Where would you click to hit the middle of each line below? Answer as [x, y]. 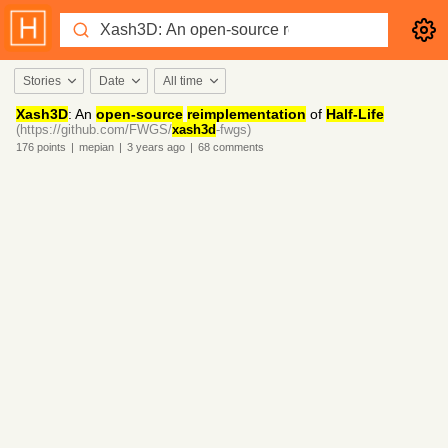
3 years [145, 147]
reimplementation [246, 114]
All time [183, 81]
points [50, 147]
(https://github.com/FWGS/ [94, 129]
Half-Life [355, 114]
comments [237, 147]
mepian [96, 147]
